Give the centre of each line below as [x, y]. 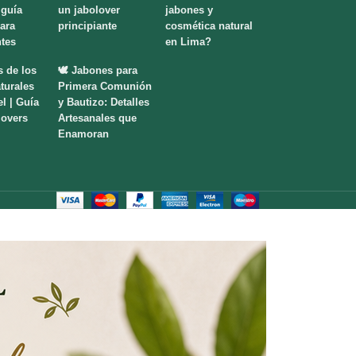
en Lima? [188, 41]
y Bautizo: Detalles [104, 102]
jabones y [189, 10]
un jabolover [89, 10]
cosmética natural [209, 25]
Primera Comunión [105, 86]
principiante [88, 25]
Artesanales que [98, 118]
